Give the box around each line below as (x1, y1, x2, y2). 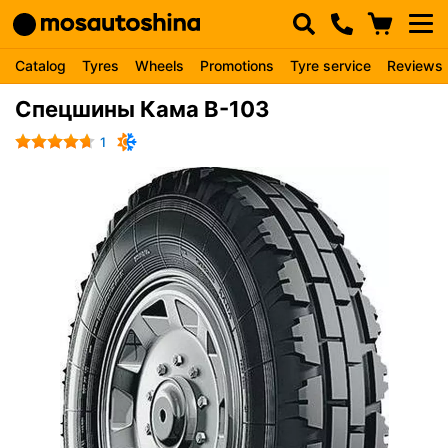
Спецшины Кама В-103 (15, 96, 270, 122)
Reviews (387, 57, 443, 74)
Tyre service (290, 57, 371, 74)
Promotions (200, 57, 274, 74)
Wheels (135, 57, 184, 74)
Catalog (15, 57, 66, 74)
